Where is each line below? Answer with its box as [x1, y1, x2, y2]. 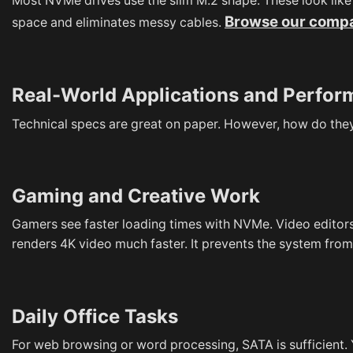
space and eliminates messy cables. [12, 14, 225, 30]
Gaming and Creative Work [12, 184, 260, 207]
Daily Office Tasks [12, 304, 178, 328]
